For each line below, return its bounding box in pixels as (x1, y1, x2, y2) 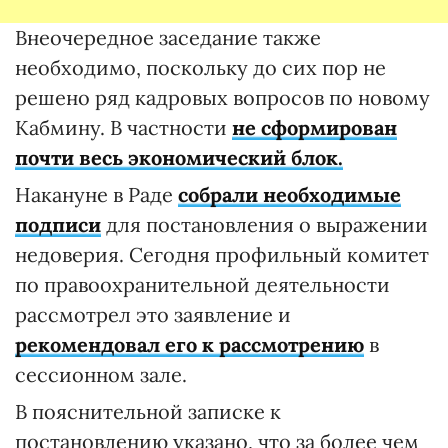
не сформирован (232, 115, 397, 141)
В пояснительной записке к (15, 399, 281, 425)
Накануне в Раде (15, 182, 178, 208)
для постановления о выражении (101, 212, 428, 238)
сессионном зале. (15, 362, 187, 388)
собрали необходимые (178, 182, 401, 208)
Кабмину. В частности (15, 115, 232, 141)
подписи (15, 212, 101, 238)
